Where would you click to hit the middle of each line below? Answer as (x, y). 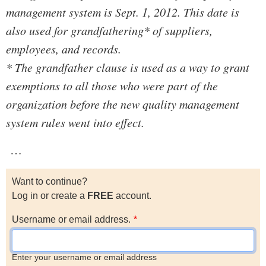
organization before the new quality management (123, 104)
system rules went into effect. (75, 123)
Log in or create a (50, 196)
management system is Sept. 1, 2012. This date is (123, 12)
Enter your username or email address (84, 258)
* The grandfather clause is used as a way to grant (128, 67)
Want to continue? (50, 182)
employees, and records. (64, 49)
